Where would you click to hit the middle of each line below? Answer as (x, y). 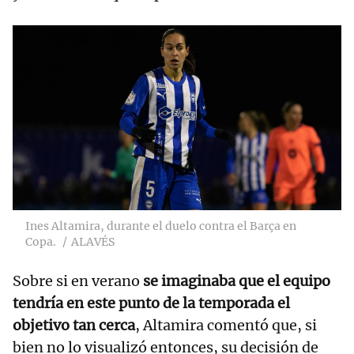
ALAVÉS (93, 241)
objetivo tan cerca (74, 325)
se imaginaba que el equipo (235, 281)
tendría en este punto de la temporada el (151, 303)
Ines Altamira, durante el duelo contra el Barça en (161, 226)
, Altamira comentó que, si (226, 325)
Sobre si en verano (76, 281)
